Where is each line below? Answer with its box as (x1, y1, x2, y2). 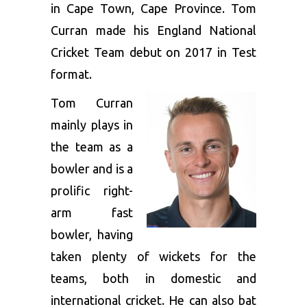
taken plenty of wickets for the (51, 249, 256, 263)
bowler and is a (51, 162, 133, 175)
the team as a (51, 140, 133, 153)
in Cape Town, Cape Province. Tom (51, 1, 256, 15)
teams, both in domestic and (51, 271, 256, 285)
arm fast (51, 206, 133, 219)
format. (51, 67, 92, 81)
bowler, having (51, 228, 133, 241)
